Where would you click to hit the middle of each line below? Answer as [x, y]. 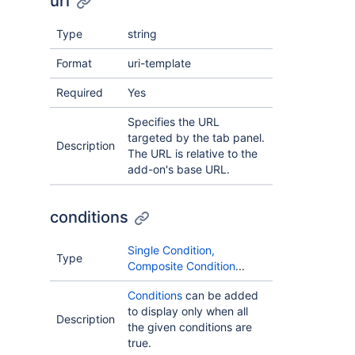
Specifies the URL [174, 122]
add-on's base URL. [179, 169]
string [142, 34]
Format [74, 63]
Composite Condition [181, 266]
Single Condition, [171, 250]
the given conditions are [190, 327]
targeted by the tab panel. [196, 137]
